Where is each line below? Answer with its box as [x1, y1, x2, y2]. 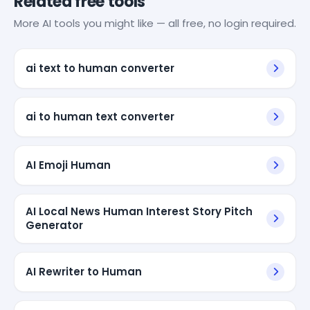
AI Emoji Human [26, 157, 111, 172]
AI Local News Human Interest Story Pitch [26, 203, 253, 219]
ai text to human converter [26, 60, 174, 75]
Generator [26, 217, 83, 232]
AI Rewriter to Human [26, 264, 142, 279]
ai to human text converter [26, 109, 174, 124]
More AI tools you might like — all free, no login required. [14, 15, 296, 30]
